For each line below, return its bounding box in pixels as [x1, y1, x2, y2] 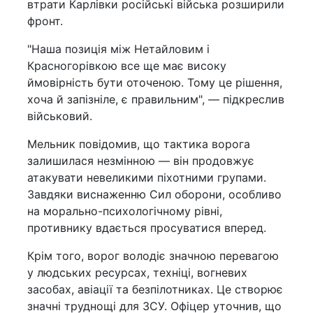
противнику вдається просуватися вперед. [27, 221, 266, 235]
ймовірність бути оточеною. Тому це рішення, [27, 75, 282, 90]
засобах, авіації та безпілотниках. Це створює [27, 282, 283, 297]
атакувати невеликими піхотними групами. [27, 170, 266, 185]
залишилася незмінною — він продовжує [27, 154, 254, 168]
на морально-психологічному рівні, [27, 204, 222, 219]
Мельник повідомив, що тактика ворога [27, 137, 250, 152]
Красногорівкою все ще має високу [27, 59, 226, 73]
